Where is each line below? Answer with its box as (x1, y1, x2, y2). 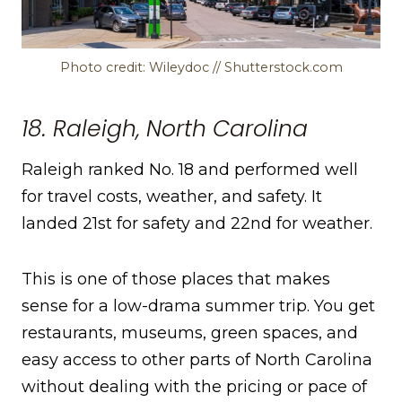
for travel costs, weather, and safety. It (22, 187, 322, 207)
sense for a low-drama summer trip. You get (22, 296, 375, 317)
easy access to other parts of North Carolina (22, 350, 372, 371)
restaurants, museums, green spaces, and (22, 323, 358, 344)
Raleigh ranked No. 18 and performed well (22, 160, 358, 180)
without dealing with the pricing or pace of (22, 377, 367, 398)
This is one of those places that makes (22, 269, 330, 290)
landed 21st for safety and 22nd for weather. (22, 214, 372, 234)
